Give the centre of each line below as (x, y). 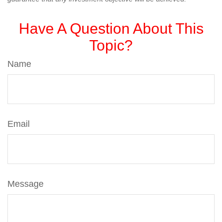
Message (26, 184)
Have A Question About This (111, 28)
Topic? (111, 45)
